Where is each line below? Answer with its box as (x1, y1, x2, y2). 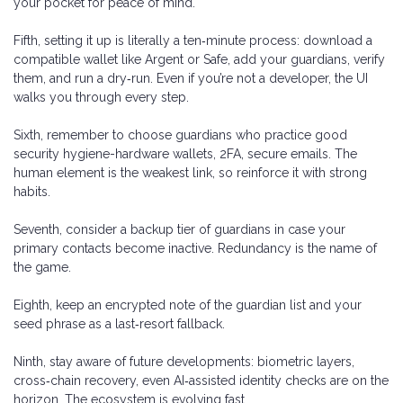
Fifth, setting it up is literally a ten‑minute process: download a (13, 32, 372, 48)
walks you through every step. (13, 89, 189, 104)
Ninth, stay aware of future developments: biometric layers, (13, 354, 354, 369)
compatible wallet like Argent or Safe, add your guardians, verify (13, 51, 385, 67)
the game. (13, 259, 71, 274)
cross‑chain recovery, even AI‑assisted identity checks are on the (13, 372, 389, 388)
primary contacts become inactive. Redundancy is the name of (13, 240, 377, 255)
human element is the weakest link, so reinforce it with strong (13, 165, 367, 180)
